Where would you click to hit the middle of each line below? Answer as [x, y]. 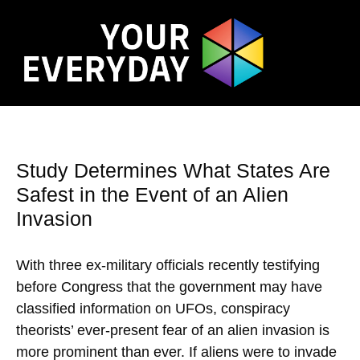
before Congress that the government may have [169, 287]
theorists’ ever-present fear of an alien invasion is [173, 331]
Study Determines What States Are [173, 171]
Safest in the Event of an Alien [152, 195]
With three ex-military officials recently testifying [168, 266]
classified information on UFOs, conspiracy [153, 309]
